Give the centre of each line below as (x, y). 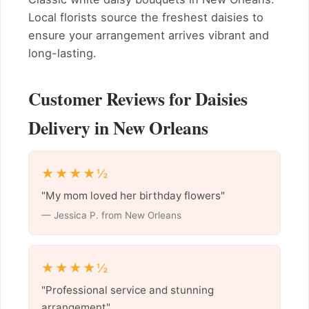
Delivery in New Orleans (118, 128)
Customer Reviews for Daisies (138, 99)
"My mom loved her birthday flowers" (133, 195)
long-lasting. (62, 53)
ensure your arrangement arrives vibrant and (149, 36)
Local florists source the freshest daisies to (146, 18)
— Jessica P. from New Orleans (111, 215)
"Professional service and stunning (127, 290)
